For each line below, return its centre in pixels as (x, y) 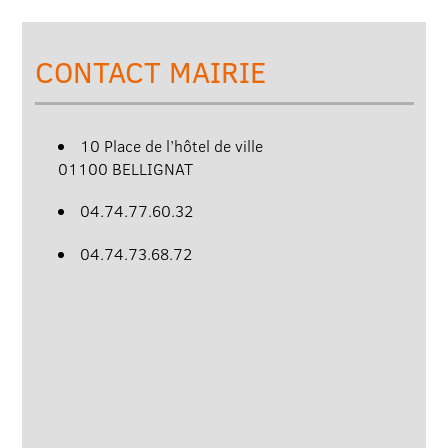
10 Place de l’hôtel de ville (171, 146)
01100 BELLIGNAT (125, 168)
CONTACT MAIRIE (150, 72)
